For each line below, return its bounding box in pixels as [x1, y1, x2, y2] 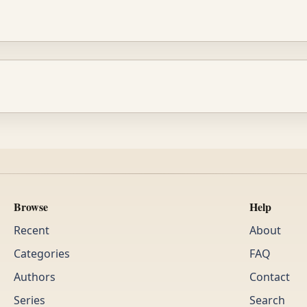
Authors [13, 269, 56, 285]
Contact [249, 269, 290, 285]
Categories [13, 246, 70, 262]
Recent [13, 223, 49, 238]
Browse [13, 199, 48, 215]
